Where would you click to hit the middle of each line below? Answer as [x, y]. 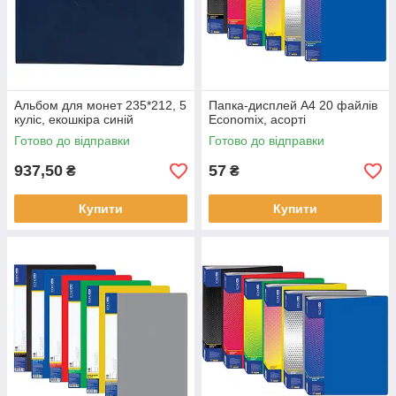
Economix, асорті [257, 119]
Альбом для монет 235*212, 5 [100, 105]
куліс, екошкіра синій [74, 119]
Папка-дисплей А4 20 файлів [293, 105]
